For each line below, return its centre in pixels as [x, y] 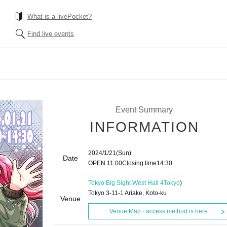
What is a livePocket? [60, 16]
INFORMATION [144, 127]
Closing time [139, 163]
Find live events [51, 34]
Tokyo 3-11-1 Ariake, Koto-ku [127, 193]
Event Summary [144, 110]
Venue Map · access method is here [158, 211]
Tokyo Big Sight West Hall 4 [126, 183]
